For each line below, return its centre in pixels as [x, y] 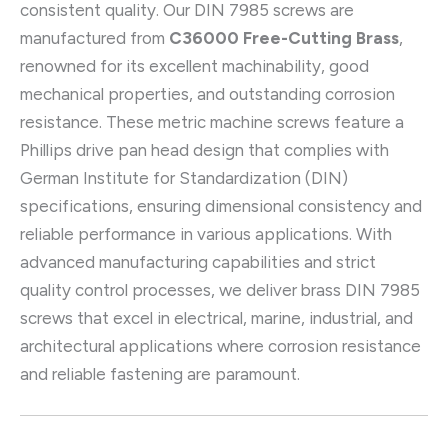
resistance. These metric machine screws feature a [212, 122]
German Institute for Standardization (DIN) [184, 178]
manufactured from [94, 38]
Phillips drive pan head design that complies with [204, 150]
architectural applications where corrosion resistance [220, 346]
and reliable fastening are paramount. [160, 374]
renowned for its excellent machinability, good [194, 66]
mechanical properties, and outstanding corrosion [207, 94]
